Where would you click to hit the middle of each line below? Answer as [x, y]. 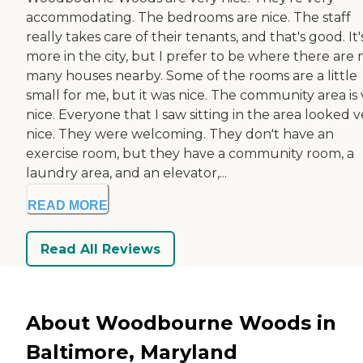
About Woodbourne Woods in [181, 322]
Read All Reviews [100, 249]
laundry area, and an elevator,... [126, 173]
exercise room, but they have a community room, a [190, 154]
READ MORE [68, 206]
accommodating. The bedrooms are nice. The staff [188, 18]
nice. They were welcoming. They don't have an [180, 135]
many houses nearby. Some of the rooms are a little [192, 76]
